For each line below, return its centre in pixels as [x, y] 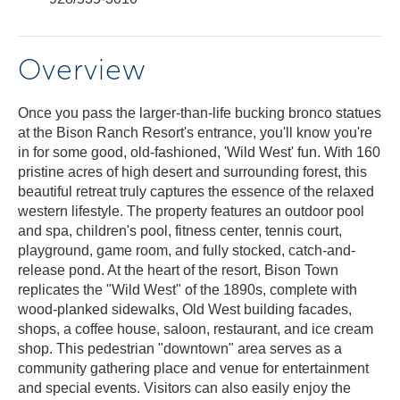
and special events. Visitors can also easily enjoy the [184, 388]
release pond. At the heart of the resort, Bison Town [178, 270]
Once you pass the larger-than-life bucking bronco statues [200, 113]
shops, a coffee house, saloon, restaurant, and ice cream [196, 329]
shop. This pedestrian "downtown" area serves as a [180, 349]
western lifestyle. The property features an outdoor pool [191, 211]
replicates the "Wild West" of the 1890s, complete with [187, 290]
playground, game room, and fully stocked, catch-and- [187, 250]
